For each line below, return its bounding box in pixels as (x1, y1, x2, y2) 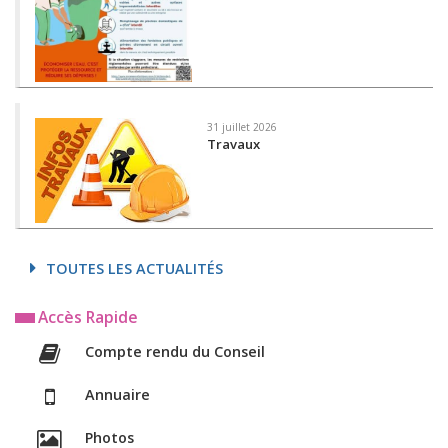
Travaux (207, 135, 261, 154)
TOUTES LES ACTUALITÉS (46, 259, 223, 278)
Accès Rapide (38, 306, 138, 328)
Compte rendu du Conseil (84, 342, 265, 361)
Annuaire (84, 385, 150, 404)
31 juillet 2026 (207, 120, 278, 135)
